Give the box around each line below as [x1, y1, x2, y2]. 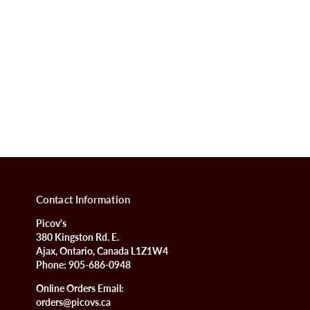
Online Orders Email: [36, 282, 124, 294]
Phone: [36, 259, 69, 271]
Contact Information [36, 193, 130, 206]
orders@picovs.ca [36, 296, 111, 308]
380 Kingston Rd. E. [36, 232, 119, 243]
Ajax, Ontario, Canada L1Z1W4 [36, 246, 168, 257]
